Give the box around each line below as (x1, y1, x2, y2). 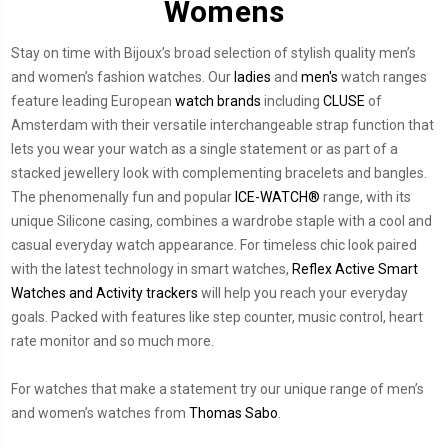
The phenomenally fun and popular (11, 188, 235, 205)
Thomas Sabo (189, 404, 278, 421)
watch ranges (338, 68, 427, 85)
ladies (234, 68, 271, 85)
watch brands (175, 92, 261, 109)
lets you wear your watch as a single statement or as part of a (11, 140, 398, 157)
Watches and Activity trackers (11, 284, 198, 301)
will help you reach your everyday (198, 284, 408, 301)
